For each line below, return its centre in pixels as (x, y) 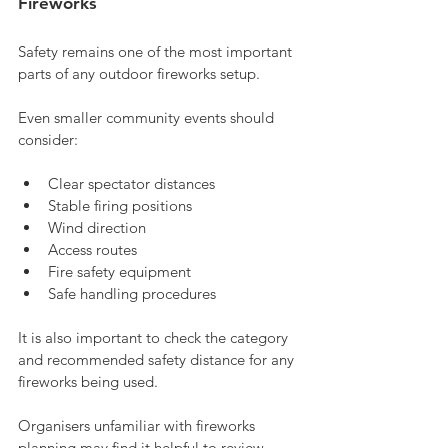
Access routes (92, 249)
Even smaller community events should (148, 117)
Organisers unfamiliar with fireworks (138, 425)
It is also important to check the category (155, 337)
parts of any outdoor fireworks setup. (139, 73)
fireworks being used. (88, 381)
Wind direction (97, 227)
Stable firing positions (120, 205)
